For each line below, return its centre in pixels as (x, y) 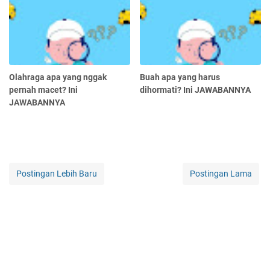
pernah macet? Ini (43, 90)
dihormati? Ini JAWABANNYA (196, 90)
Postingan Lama (221, 174)
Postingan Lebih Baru (57, 174)
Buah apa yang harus (180, 77)
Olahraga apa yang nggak (58, 77)
